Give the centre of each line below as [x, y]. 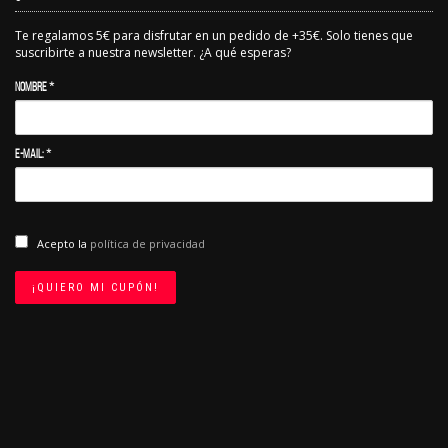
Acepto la [62, 243]
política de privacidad [147, 243]
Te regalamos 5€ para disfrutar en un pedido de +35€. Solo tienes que [214, 35]
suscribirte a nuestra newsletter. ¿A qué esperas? [153, 52]
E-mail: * [33, 154]
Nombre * [34, 87]
